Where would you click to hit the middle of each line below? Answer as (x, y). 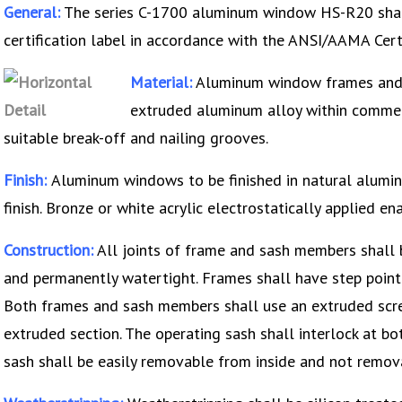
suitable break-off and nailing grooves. (136, 137)
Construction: (48, 249)
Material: (161, 82)
